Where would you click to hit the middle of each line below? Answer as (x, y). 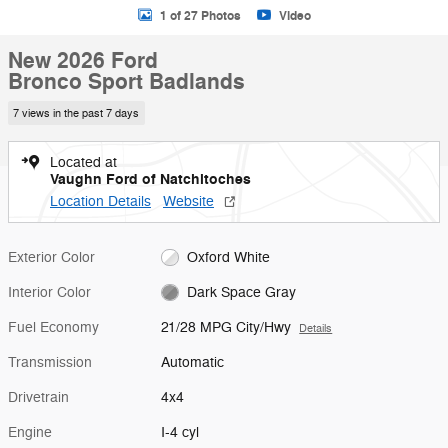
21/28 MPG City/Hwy (226, 327)
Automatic (193, 362)
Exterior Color (51, 257)
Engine (30, 432)
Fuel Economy (53, 327)
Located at (83, 162)
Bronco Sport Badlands (126, 82)
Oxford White (228, 257)
